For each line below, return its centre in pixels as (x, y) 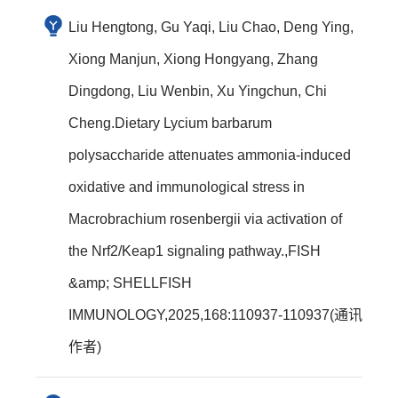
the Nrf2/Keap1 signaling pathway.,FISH (195, 251)
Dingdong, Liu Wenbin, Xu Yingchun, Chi (198, 91)
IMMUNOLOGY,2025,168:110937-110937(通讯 (215, 315)
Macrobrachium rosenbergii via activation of (205, 219)
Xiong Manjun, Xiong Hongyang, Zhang (193, 59)
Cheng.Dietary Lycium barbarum (170, 123)
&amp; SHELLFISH (130, 283)
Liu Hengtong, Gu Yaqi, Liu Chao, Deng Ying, (211, 27)
